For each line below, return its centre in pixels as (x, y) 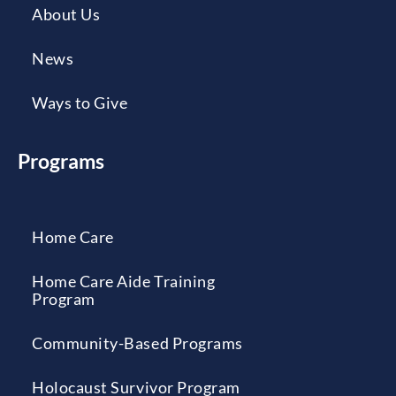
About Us (66, 14)
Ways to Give (80, 102)
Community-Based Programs (137, 343)
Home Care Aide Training (124, 281)
